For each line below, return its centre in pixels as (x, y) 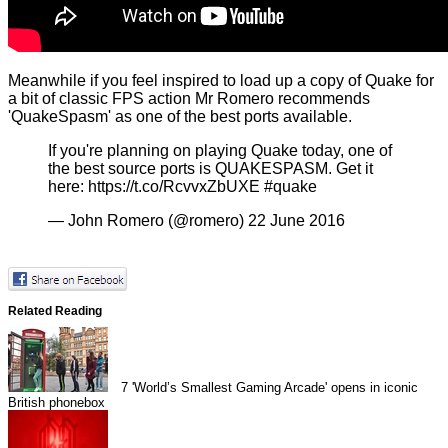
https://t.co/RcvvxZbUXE (174, 187)
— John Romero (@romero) (148, 221)
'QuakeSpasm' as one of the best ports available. (180, 117)
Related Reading (55, 311)
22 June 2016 (296, 221)
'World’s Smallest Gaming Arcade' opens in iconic (275, 387)
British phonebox (56, 402)
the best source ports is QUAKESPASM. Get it (210, 169)
